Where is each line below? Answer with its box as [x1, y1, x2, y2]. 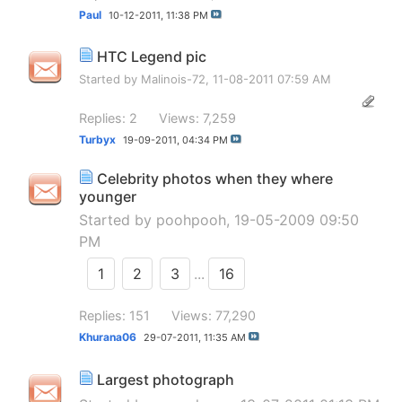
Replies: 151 [79, 308, 150, 324]
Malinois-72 [141, 72, 205, 87]
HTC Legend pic [97, 48, 206, 66]
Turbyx [79, 132, 116, 146]
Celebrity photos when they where [97, 170, 333, 188]
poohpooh [156, 211, 226, 230]
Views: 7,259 [159, 109, 236, 126]
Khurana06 [79, 330, 136, 345]
